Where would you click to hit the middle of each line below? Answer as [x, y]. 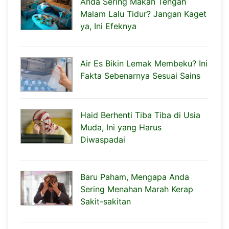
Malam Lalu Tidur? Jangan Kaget [143, 14]
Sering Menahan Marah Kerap [137, 189]
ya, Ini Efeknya [108, 26]
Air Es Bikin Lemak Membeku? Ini [144, 63]
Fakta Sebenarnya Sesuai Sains [140, 75]
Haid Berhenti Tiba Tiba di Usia [140, 115]
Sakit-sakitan [106, 201]
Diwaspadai [103, 139]
